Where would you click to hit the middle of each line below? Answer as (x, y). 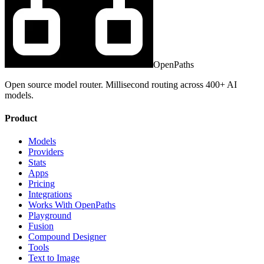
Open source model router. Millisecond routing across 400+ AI (121, 84)
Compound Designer (67, 237)
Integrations (50, 194)
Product (21, 118)
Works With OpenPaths (72, 205)
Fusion (41, 226)
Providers (46, 152)
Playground (50, 216)
